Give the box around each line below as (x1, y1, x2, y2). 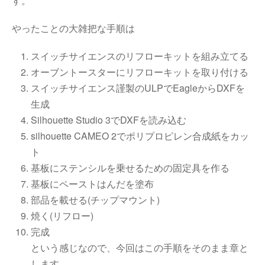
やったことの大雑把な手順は (12, 21, 135, 35)
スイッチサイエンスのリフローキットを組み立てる (31, 49, 248, 63)
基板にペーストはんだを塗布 (31, 177, 154, 190)
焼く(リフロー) (31, 209, 93, 222)
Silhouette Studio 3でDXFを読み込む (31, 113, 186, 127)
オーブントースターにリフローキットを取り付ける (31, 65, 248, 79)
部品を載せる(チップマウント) (31, 193, 160, 206)
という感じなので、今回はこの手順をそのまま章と (31, 241, 248, 254)
